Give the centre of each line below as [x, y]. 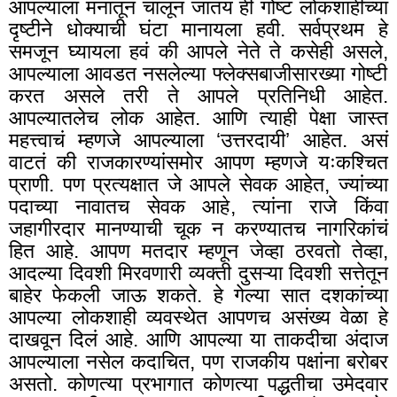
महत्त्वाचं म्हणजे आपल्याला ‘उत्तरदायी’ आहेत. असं [198, 140]
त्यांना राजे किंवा [311, 206]
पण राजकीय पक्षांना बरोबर [292, 361]
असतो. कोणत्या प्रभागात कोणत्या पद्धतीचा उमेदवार [198, 383]
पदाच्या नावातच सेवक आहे [120, 206]
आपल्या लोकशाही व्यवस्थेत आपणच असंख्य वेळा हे [198, 317]
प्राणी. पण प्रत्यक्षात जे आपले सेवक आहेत [167, 184]
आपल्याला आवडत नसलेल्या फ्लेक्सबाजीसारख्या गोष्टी [198, 73]
